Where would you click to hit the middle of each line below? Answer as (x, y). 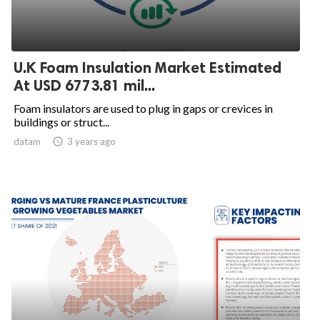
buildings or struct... (61, 122)
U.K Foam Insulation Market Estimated (147, 67)
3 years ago (91, 141)
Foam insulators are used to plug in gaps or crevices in (143, 108)
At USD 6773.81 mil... (84, 85)
